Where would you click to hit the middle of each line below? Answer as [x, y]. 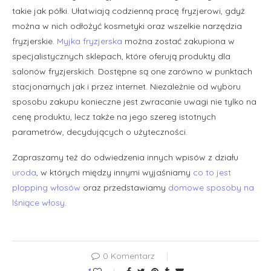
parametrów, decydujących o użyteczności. [100, 132]
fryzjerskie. [34, 41]
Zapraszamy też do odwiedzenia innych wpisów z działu [125, 157]
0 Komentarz [129, 256]
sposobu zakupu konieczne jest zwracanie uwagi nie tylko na [134, 101]
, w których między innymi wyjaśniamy [115, 172]
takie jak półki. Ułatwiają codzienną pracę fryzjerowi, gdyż [129, 11]
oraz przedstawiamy [124, 187]
